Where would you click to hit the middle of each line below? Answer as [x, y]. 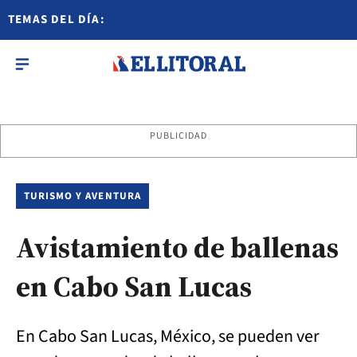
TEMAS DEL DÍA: [57, 20]
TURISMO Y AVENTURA [82, 196]
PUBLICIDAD [178, 136]
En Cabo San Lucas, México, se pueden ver [168, 336]
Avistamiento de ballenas [177, 247]
